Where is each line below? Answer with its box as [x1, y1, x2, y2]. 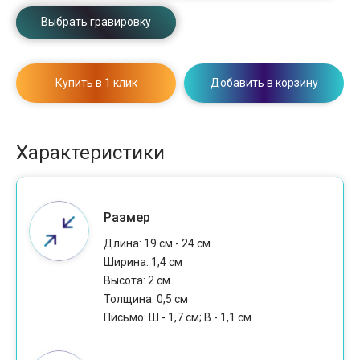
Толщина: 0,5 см [103, 292, 188, 306]
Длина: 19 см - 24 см [103, 237, 211, 251]
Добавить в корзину [210, 76, 318, 89]
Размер [103, 210, 150, 226]
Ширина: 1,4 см [103, 256, 182, 269]
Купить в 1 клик [55, 76, 137, 89]
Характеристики [16, 141, 165, 164]
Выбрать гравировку [41, 15, 151, 28]
